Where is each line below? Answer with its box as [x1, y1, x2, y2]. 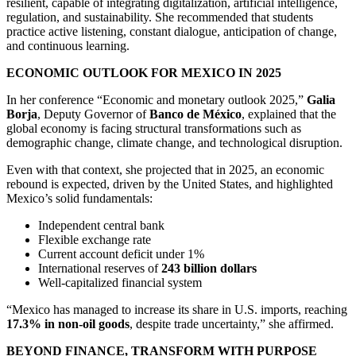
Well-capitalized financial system [38, 276, 202, 290]
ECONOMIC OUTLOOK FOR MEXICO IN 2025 [6, 66, 281, 80]
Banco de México [149, 107, 242, 122]
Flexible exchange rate [38, 233, 151, 247]
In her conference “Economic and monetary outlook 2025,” [6, 93, 307, 107]
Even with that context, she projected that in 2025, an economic [6, 163, 324, 177]
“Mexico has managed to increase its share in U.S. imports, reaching [6, 303, 347, 317]
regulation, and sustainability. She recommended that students [6, 10, 313, 25]
